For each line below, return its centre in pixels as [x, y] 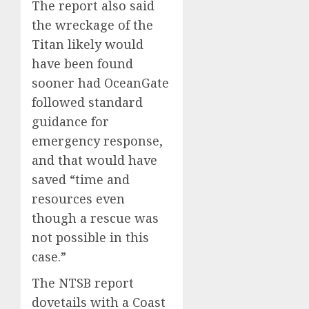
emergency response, [97, 140]
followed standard [87, 102]
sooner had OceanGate [100, 82]
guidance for [70, 121]
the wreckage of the [92, 24]
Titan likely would [88, 44]
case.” [49, 256]
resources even [78, 198]
